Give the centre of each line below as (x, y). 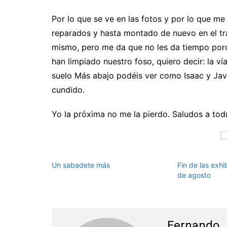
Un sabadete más (81, 165)
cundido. (68, 89)
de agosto (194, 175)
